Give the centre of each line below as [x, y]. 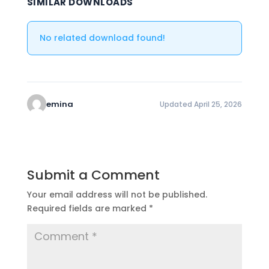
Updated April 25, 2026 [201, 104]
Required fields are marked [88, 208]
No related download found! [102, 38]
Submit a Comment [93, 175]
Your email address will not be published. [117, 195]
